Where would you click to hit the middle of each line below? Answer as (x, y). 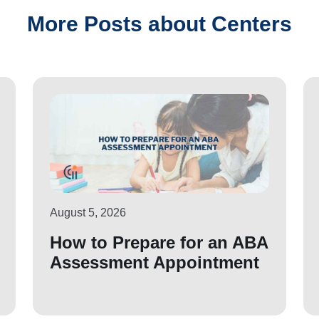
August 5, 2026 (88, 213)
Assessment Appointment (155, 263)
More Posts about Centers (159, 24)
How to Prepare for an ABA (159, 243)
